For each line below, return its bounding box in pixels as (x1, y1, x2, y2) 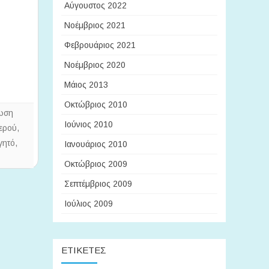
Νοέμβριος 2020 (64, 60, 125, 70)
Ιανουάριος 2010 (64, 139, 127, 149)
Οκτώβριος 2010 (64, 100, 127, 109)
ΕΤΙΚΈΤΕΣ (61, 245, 106, 255)
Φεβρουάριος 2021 (64, 40, 136, 50)
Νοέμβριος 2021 (64, 20, 125, 30)
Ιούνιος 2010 (64, 119, 113, 129)
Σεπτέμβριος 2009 (64, 179, 132, 189)
